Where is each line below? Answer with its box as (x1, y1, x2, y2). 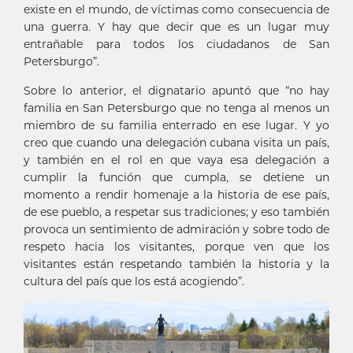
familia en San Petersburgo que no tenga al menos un (24, 100, 329, 115)
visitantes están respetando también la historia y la (24, 256, 329, 271)
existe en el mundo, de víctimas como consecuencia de (24, 2, 329, 17)
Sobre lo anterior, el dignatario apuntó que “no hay (24, 83, 329, 98)
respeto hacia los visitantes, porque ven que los (24, 239, 329, 254)
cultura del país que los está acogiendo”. (24, 273, 244, 288)
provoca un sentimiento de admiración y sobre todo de (24, 221, 329, 236)
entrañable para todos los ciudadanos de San (24, 36, 329, 51)
